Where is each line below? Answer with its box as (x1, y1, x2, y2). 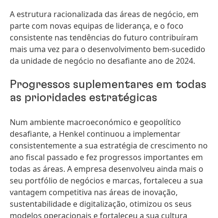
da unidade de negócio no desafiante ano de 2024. (10, 55, 195, 66)
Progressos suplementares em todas (10, 79, 206, 91)
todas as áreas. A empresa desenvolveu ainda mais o (10, 163, 203, 174)
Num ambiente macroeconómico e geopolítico (10, 117, 181, 127)
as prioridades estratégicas (10, 92, 157, 104)
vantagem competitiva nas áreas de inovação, (10, 187, 178, 198)
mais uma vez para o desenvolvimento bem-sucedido (10, 44, 205, 54)
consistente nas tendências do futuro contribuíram (10, 32, 198, 43)
